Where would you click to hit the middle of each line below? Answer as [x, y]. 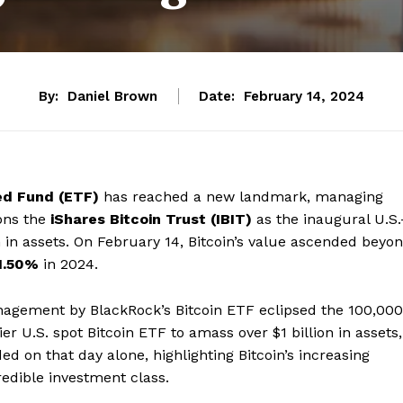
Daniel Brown [112, 96]
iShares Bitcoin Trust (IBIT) [151, 219]
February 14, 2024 [304, 96]
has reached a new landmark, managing [241, 196]
